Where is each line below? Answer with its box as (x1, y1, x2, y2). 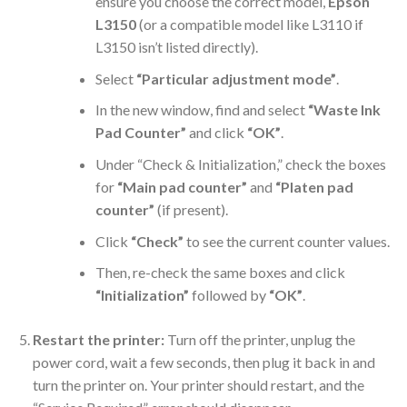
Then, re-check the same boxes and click (94, 263, 345, 282)
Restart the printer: (32, 331, 164, 349)
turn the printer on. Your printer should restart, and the (32, 376, 364, 394)
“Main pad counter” (116, 178, 247, 196)
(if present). (154, 201, 228, 219)
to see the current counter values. (183, 232, 390, 250)
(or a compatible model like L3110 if (135, 15, 363, 34)
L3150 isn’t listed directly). (94, 38, 258, 56)
